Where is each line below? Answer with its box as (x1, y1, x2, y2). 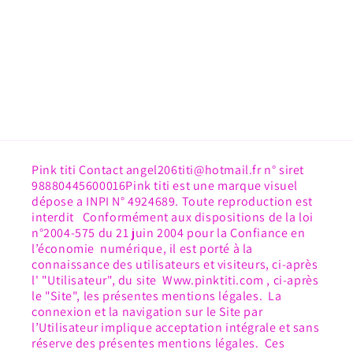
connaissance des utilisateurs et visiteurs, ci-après (32, 256, 318, 273)
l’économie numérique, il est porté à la (32, 240, 254, 258)
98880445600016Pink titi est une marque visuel (32, 177, 299, 195)
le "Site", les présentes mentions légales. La (32, 288, 282, 305)
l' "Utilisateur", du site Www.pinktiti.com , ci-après (32, 272, 319, 289)
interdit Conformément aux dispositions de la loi (32, 209, 314, 226)
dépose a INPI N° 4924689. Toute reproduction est (32, 193, 313, 210)
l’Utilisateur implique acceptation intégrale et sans (32, 319, 320, 336)
